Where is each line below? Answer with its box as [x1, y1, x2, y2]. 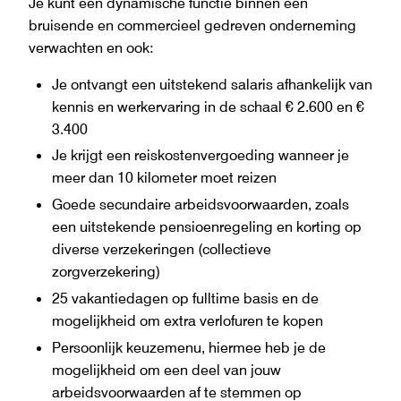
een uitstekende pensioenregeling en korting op [51, 218, 362, 236]
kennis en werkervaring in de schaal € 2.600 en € [51, 97, 364, 115]
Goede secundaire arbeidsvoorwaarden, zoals [51, 195, 349, 214]
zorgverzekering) [51, 262, 160, 281]
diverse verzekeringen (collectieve [51, 240, 271, 259]
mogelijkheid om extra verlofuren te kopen [51, 311, 323, 329]
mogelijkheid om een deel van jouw [51, 360, 281, 379]
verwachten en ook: [29, 38, 154, 56]
